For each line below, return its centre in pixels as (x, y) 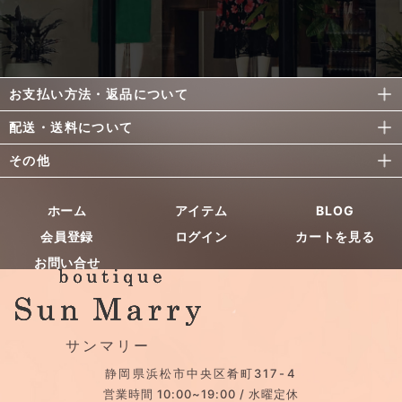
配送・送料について (71, 127)
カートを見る (335, 236)
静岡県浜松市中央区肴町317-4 (201, 373)
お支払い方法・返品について (99, 93)
